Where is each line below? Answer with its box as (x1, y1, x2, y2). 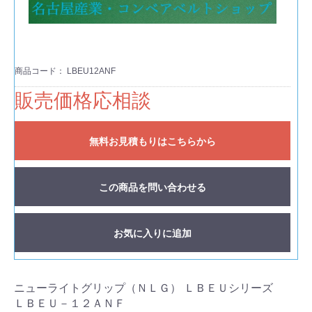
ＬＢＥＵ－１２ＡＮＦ (14, 297, 125, 309)
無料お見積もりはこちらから (89, 136, 216, 147)
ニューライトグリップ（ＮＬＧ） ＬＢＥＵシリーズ (14, 282, 273, 294)
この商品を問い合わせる (99, 182, 206, 193)
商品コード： (15, 66, 67, 76)
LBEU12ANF (67, 66, 116, 76)
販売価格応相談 (15, 90, 151, 111)
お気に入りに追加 (114, 228, 192, 239)
